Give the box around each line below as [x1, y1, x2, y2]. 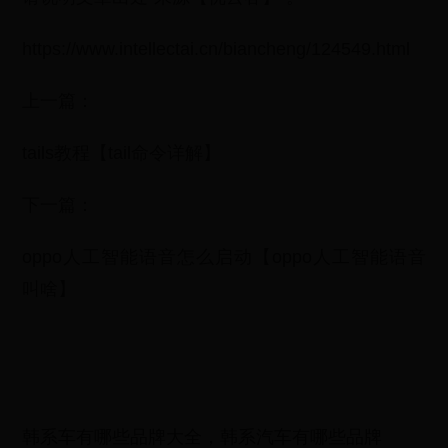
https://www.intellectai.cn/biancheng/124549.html [22, 39, 411, 59]
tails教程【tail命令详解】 [22, 143, 222, 163]
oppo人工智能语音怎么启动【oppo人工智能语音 [22, 247, 426, 267]
